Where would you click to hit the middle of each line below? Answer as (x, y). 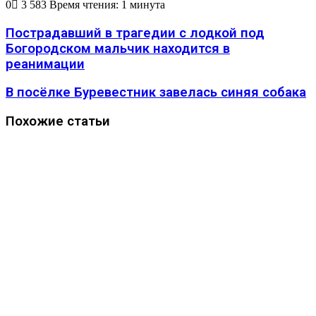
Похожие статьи (58, 121)
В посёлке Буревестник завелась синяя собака (156, 93)
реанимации (45, 64)
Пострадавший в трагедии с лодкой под (135, 33)
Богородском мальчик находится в (118, 48)
